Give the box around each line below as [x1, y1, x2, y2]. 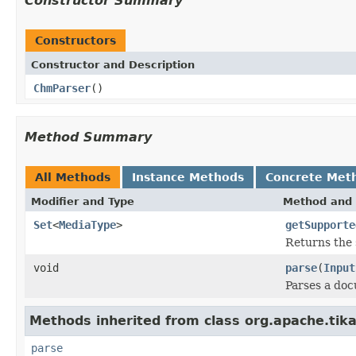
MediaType [59, 218, 116, 231]
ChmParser [33, 81, 91, 95]
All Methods [35, 170, 110, 184]
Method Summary [25, 129, 152, 145]
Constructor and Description [31, 58, 195, 71]
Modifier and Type [31, 195, 134, 207]
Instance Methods [132, 170, 244, 184]
